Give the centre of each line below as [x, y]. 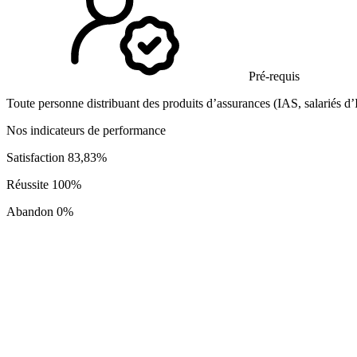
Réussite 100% [44, 184]
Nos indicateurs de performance [86, 130]
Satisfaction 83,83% [57, 157]
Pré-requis [273, 76]
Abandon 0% [40, 211]
